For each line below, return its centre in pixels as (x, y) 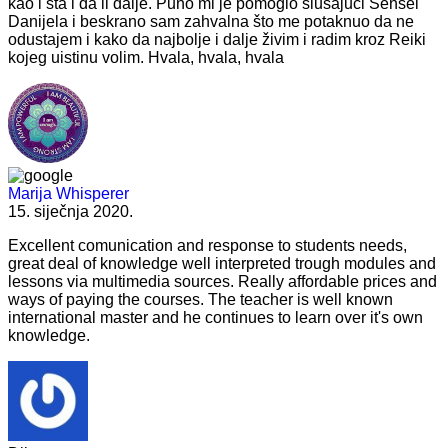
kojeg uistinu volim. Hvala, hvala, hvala (146, 57)
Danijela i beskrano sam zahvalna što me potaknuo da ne (211, 21)
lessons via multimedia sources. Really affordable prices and (222, 281)
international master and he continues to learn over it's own (215, 317)
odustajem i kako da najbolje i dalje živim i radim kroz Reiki (217, 39)
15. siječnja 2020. (70, 211)
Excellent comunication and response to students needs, (207, 245)
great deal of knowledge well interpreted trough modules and (222, 263)
